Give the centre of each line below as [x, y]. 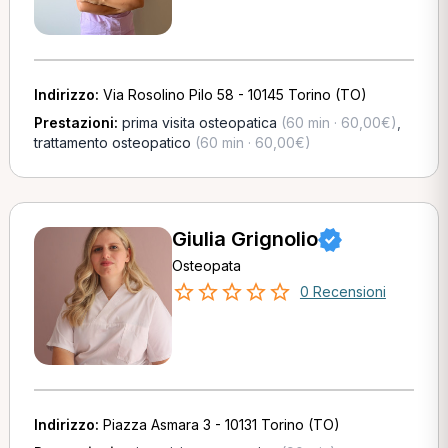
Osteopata [206, 265]
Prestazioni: [77, 122]
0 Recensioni [342, 291]
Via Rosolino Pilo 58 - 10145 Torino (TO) [234, 94]
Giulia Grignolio [244, 239]
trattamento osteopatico [112, 142]
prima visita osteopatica [199, 122]
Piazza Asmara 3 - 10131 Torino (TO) [221, 424]
